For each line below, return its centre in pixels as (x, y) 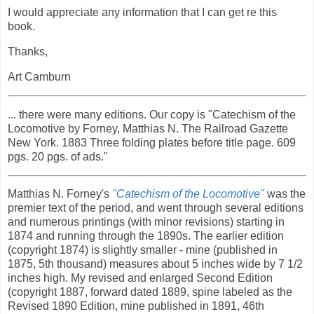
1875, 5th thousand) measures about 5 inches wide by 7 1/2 (155, 264)
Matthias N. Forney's (60, 194)
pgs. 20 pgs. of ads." (58, 156)
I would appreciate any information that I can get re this (142, 13)
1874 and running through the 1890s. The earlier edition (146, 236)
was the (285, 194)
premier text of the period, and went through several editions (156, 208)
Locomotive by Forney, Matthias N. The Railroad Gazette (148, 128)
